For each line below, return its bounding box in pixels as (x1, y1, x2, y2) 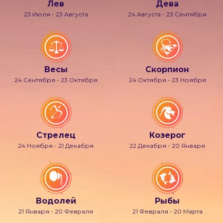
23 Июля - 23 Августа (23, 10, 88, 18)
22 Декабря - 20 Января (129, 142, 205, 149)
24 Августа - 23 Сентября (128, 10, 207, 18)
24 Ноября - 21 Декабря (18, 142, 94, 149)
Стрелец (36, 130, 76, 140)
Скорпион (145, 65, 189, 74)
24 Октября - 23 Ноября (128, 76, 206, 84)
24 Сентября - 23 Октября (14, 76, 98, 84)
